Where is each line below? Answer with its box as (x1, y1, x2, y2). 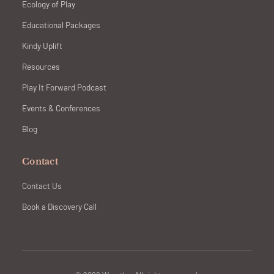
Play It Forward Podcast (22, 82, 106, 92)
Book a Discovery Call (22, 201, 97, 212)
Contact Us (22, 180, 62, 191)
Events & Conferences (22, 103, 100, 113)
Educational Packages (22, 20, 100, 30)
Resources (22, 61, 60, 72)
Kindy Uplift (22, 40, 62, 51)
